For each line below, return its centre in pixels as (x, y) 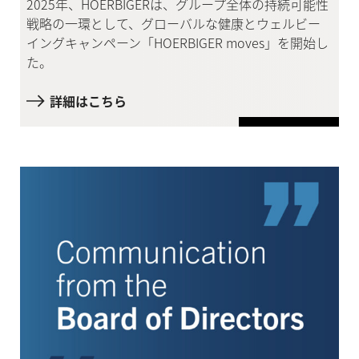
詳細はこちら (88, 101)
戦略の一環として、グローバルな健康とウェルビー (173, 23)
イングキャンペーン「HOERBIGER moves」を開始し (177, 42)
